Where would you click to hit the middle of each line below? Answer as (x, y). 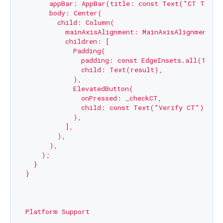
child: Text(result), (94, 69)
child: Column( (70, 22)
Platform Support (57, 211)
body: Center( (63, 13)
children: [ (67, 41)
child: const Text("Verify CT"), (116, 107)
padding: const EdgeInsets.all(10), (121, 60)
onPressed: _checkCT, (93, 98)
